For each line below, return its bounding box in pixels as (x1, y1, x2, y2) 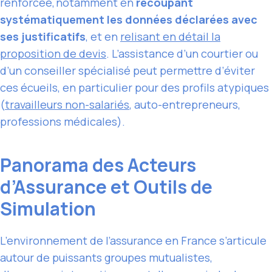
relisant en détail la (120, 29, 220, 44)
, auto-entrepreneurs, (129, 97, 240, 112)
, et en (86, 29, 120, 44)
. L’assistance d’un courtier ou (106, 46, 258, 61)
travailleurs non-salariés (5, 97, 129, 112)
